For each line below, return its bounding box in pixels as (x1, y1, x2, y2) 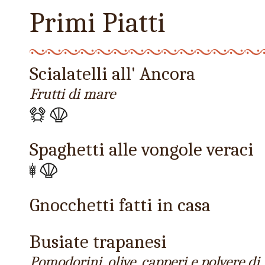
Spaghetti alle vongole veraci (30, 138, 254, 161)
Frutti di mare (30, 85, 115, 102)
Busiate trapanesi (30, 231, 167, 253)
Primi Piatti (30, 7, 166, 39)
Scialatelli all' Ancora (30, 63, 195, 85)
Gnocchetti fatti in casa (30, 194, 211, 216)
